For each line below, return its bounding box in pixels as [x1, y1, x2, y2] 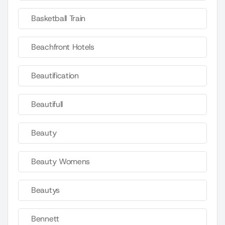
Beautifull [31, 99, 63, 110]
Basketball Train [31, 13, 86, 24]
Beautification [31, 70, 79, 81]
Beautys [31, 185, 60, 196]
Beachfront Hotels [31, 42, 94, 53]
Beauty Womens [31, 156, 90, 167]
